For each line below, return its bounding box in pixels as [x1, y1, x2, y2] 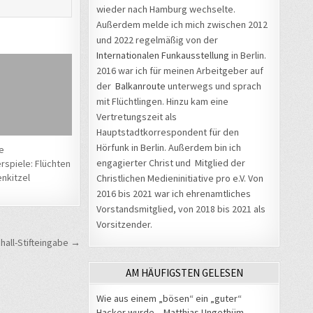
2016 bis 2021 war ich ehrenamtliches [96, 187, 253, 200]
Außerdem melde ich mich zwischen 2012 [96, 17, 268, 31]
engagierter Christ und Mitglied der [96, 156, 245, 169]
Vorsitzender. [96, 217, 152, 231]
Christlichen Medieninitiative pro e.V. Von [96, 171, 263, 184]
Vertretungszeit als [96, 110, 177, 123]
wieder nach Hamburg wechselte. [96, 2, 238, 15]
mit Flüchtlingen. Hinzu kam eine [96, 94, 228, 108]
